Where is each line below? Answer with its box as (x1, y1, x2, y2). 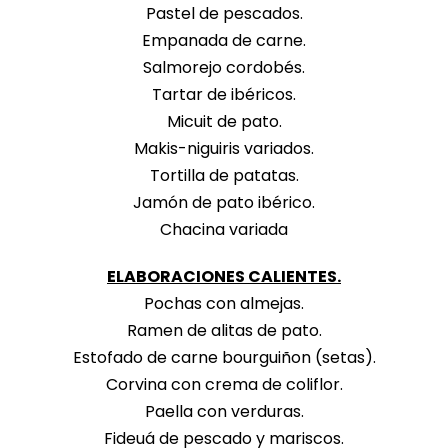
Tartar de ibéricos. (152, 82, 296, 106)
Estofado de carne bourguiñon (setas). (72, 345, 376, 369)
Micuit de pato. (166, 109, 282, 133)
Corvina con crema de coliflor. (105, 372, 343, 396)
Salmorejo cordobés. (143, 55, 305, 79)
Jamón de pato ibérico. (133, 190, 315, 214)
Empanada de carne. (142, 28, 306, 52)
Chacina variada (160, 217, 288, 241)
